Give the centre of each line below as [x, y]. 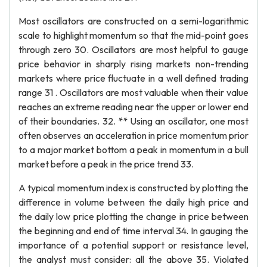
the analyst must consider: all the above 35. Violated [133, 259]
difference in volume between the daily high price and [133, 202]
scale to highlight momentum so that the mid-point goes [133, 35]
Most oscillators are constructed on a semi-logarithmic [133, 21]
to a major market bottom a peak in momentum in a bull [133, 150]
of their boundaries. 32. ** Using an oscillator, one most [133, 121]
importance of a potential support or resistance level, [133, 245]
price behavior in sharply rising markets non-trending [133, 64]
